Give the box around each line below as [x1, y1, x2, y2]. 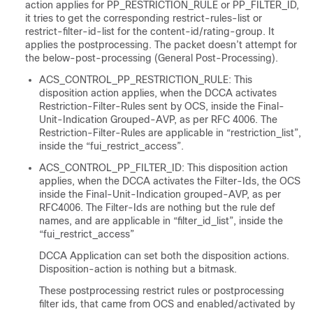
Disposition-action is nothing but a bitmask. [39, 263, 237, 275]
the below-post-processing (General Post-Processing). [25, 52, 278, 64]
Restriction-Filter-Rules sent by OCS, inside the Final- [39, 101, 284, 112]
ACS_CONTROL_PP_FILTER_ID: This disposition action [39, 162, 288, 174]
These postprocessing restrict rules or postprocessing [39, 285, 284, 297]
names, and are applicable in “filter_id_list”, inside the [39, 215, 283, 227]
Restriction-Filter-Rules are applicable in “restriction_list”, [39, 127, 301, 139]
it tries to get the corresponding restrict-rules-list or [25, 13, 262, 24]
